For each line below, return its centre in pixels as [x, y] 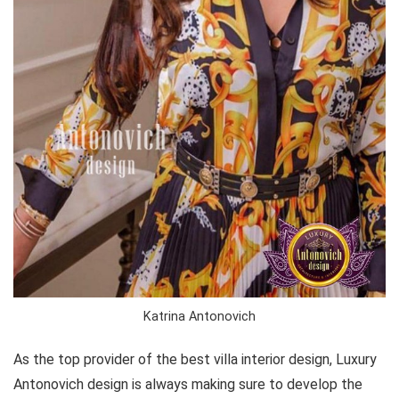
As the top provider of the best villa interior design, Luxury [195, 360]
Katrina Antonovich [199, 317]
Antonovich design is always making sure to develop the [188, 385]
